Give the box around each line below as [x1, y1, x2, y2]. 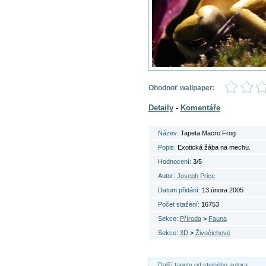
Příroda [179, 215, 201, 222]
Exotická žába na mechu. [177, 144, 251, 151]
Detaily [148, 103, 173, 112]
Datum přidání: [157, 186, 202, 194]
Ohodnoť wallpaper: [148, 84, 215, 92]
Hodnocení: [157, 158, 193, 165]
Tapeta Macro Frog [180, 129, 236, 137]
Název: [157, 129, 180, 137]
